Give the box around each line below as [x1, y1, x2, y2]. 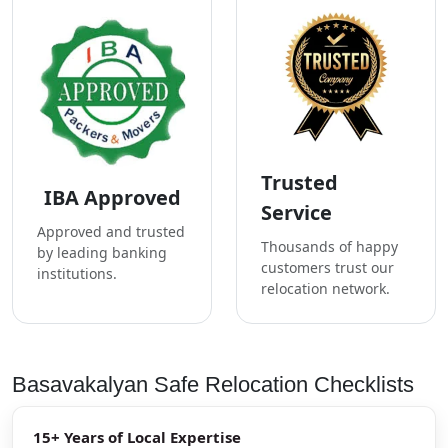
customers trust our [261, 257, 394, 277]
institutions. [37, 263, 117, 283]
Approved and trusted [37, 221, 185, 241]
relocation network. [261, 278, 390, 298]
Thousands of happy [261, 236, 398, 256]
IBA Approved [43, 183, 181, 211]
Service [261, 198, 332, 226]
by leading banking [37, 242, 167, 262]
